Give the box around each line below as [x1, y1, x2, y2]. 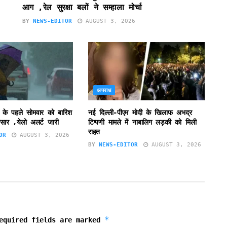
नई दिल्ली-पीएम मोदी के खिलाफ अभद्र [88, 108, 192, 117]
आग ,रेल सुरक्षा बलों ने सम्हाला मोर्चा [22, 3, 142, 13]
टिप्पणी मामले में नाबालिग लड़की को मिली [88, 118, 197, 127]
